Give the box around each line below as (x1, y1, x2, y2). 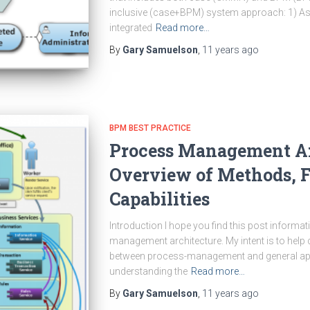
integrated (109, 22, 152, 34)
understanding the (109, 266, 188, 277)
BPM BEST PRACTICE (109, 123, 191, 134)
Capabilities (109, 188, 210, 211)
